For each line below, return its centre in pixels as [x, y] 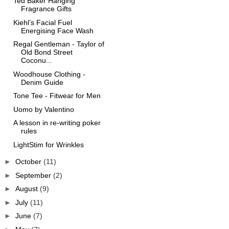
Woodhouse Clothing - [49, 74]
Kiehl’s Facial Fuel [42, 22]
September [34, 175]
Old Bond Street [47, 52]
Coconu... [36, 60]
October [29, 162]
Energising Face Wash [57, 30]
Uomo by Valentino [43, 109]
